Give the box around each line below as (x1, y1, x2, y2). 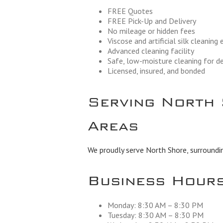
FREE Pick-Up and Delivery (107, 16, 196, 26)
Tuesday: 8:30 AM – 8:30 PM (107, 210, 204, 220)
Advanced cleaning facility (107, 46, 194, 56)
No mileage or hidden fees (107, 26, 195, 36)
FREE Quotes (107, 6, 153, 16)
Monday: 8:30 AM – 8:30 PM (107, 200, 203, 210)
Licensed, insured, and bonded (107, 66, 205, 76)
